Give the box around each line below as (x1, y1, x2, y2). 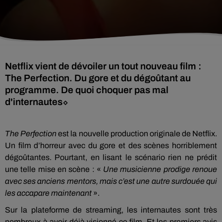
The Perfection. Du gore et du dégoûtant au (5, 73, 191, 83)
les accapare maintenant (5, 189, 92, 197)
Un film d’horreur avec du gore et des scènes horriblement (5, 141, 217, 150)
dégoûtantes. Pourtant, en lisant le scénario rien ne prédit (5, 153, 217, 162)
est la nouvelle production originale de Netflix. (56, 129, 217, 138)
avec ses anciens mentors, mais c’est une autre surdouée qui (5, 177, 217, 185)
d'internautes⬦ (5, 97, 68, 107)
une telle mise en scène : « (5, 165, 104, 173)
